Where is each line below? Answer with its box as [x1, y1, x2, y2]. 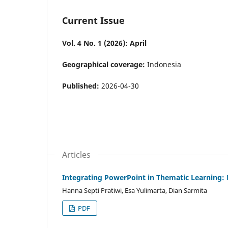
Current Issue [62, 14, 125, 26]
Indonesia [145, 59, 181, 69]
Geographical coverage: [62, 59, 145, 69]
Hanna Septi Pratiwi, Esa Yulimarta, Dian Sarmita [62, 185, 207, 195]
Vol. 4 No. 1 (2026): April [62, 38, 147, 48]
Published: [62, 80, 101, 91]
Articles [62, 149, 91, 160]
